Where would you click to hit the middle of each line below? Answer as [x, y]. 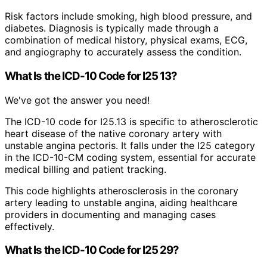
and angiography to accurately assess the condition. [123, 52]
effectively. [30, 226]
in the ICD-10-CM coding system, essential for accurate [130, 157]
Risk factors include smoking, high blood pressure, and [128, 16]
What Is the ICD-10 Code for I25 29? [92, 250]
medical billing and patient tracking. [86, 169]
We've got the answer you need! [77, 100]
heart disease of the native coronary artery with [113, 133]
